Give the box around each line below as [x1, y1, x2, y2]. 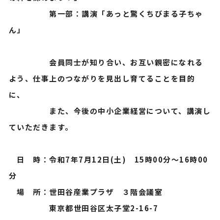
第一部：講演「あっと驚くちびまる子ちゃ [8, 8, 203, 19]
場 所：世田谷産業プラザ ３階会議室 [8, 187, 163, 197]
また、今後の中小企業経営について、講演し [8, 106, 211, 116]
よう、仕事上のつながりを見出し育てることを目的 [8, 73, 195, 83]
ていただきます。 [8, 122, 73, 132]
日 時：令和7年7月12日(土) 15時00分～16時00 [8, 154, 208, 165]
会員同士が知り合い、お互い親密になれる [8, 57, 203, 67]
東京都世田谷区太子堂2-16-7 [8, 203, 159, 213]
